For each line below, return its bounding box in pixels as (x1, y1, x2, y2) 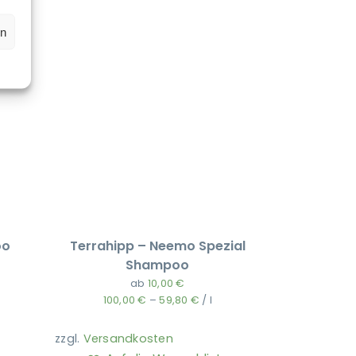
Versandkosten (83, 330, 173, 346)
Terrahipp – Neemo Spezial (69, 236, 246, 255)
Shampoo (126, 255, 190, 274)
